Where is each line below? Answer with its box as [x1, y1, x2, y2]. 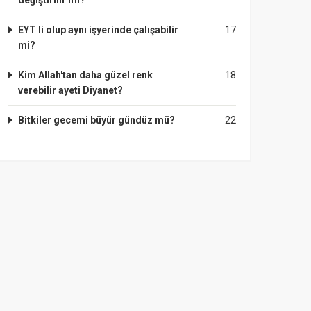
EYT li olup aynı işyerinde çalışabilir [18, 24, 178, 35]
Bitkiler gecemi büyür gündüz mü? [18, 115, 175, 126]
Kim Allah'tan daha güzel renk [18, 69, 153, 81]
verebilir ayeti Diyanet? [18, 85, 123, 96]
